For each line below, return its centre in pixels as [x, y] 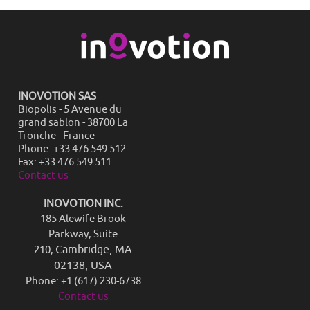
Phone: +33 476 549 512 [72, 149]
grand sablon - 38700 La [73, 123]
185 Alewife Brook [83, 219]
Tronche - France [56, 136]
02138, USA [83, 266]
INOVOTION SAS [58, 97]
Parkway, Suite [83, 235]
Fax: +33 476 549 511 [65, 163]
